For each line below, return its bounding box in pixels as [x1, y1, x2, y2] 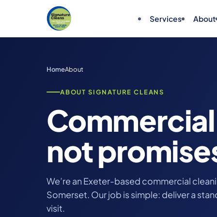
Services [150, 14, 182, 23]
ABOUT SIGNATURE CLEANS [60, 88, 165, 96]
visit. [46, 202, 65, 214]
